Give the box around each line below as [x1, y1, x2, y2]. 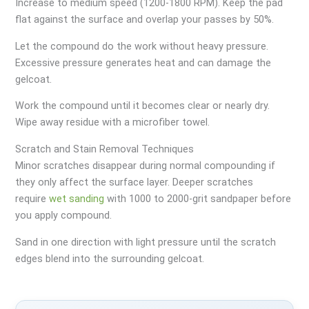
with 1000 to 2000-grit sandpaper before [104, 192, 292, 206]
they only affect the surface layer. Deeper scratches [15, 176, 254, 189]
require [15, 192, 50, 206]
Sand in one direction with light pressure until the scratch [15, 235, 277, 248]
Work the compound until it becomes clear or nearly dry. [15, 99, 270, 112]
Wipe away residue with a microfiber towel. [15, 116, 210, 129]
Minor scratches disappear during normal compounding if [15, 159, 276, 172]
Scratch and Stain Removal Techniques [15, 143, 195, 156]
